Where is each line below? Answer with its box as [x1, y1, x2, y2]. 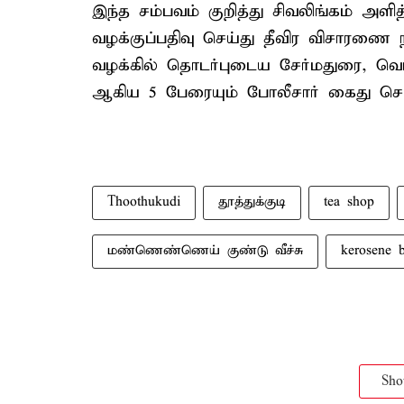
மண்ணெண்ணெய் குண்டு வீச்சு [107, 243, 303, 259]
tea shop [324, 194, 374, 210]
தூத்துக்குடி [218, 194, 286, 210]
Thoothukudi [107, 194, 180, 210]
